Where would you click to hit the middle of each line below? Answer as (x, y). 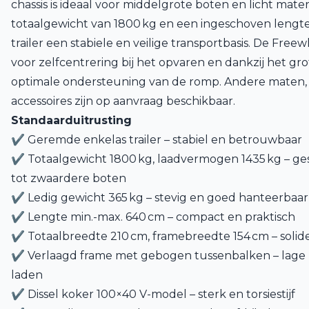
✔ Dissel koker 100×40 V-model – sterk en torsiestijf (153, 294)
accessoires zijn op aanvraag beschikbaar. (123, 101)
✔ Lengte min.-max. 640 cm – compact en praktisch (153, 217)
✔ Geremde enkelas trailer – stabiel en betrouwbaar (157, 140)
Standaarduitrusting (71, 120)
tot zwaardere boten (69, 178)
